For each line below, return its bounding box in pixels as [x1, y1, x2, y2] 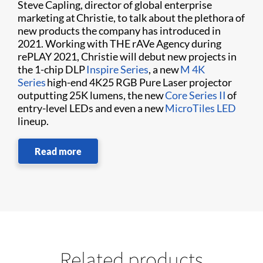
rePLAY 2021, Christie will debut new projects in [18, 50, 237, 63]
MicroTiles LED [165, 102, 236, 114]
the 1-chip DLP [18, 63, 86, 76]
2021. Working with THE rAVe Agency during [18, 37, 221, 50]
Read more [35, 146, 82, 157]
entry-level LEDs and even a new [18, 102, 165, 114]
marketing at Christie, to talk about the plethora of [18, 11, 245, 24]
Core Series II [165, 89, 226, 102]
